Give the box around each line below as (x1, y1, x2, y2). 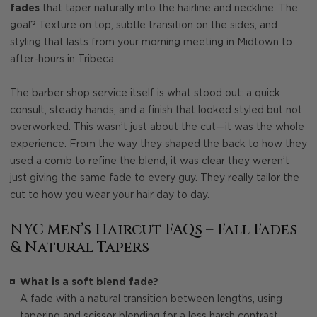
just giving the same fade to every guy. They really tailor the (10, 173, 299, 184)
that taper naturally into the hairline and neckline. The (40, 3, 298, 13)
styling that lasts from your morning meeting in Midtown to (10, 37, 292, 47)
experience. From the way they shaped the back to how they (10, 139, 307, 150)
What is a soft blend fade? (20, 277, 158, 288)
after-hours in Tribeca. (10, 54, 116, 64)
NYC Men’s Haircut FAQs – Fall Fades (10, 219, 297, 240)
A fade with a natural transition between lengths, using (20, 294, 282, 305)
